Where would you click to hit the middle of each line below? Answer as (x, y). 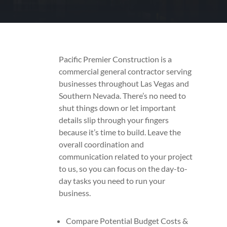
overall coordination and (102, 144)
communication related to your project (126, 156)
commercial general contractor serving (125, 71)
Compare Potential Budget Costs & (127, 220)
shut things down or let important (118, 107)
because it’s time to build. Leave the (120, 132)
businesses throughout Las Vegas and (124, 83)
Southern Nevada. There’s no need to (123, 95)
